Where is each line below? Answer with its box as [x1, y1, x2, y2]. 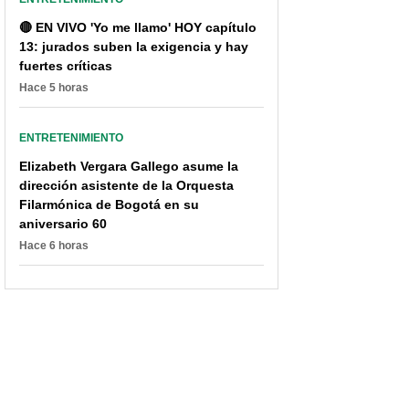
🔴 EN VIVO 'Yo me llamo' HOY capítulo [19, 19, 257, 35]
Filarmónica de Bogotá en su [19, 196, 199, 212]
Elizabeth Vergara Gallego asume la [19, 158, 238, 173]
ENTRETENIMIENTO [19, 131, 123, 144]
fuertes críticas [19, 58, 112, 73]
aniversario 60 [19, 215, 107, 231]
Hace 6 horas [19, 238, 89, 252]
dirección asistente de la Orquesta [19, 177, 234, 193]
